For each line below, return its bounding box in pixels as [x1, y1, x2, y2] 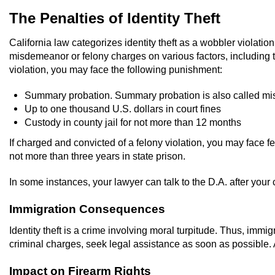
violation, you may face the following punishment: [9, 63, 222, 75]
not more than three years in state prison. [9, 150, 185, 161]
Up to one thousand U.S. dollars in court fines [25, 103, 221, 114]
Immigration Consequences [9, 201, 165, 215]
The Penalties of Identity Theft [9, 9, 220, 28]
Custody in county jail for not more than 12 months [25, 116, 241, 128]
